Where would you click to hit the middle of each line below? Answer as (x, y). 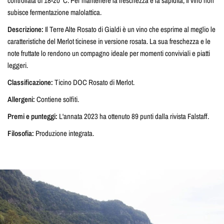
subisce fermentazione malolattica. (55, 12)
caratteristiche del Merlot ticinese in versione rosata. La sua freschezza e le (109, 41)
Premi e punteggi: (33, 116)
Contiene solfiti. (57, 99)
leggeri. (18, 65)
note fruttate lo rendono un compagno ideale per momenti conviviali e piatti (109, 53)
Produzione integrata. (64, 133)
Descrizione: (25, 29)
